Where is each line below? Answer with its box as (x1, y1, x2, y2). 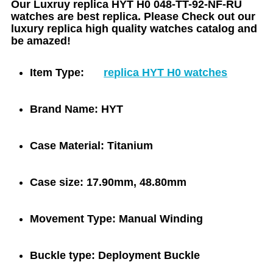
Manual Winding (116, 212, 204, 225)
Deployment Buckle (95, 249, 200, 261)
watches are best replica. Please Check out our (11, 10, 256, 23)
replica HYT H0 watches (104, 66, 228, 79)
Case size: (30, 175, 87, 188)
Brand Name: (30, 102, 99, 115)
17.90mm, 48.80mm (87, 175, 187, 188)
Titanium (104, 139, 154, 152)
